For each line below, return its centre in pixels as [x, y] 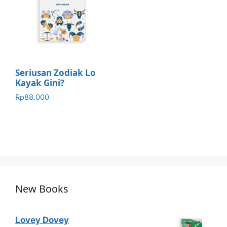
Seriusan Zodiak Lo [55, 72]
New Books [42, 189]
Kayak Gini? [40, 83]
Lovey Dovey [42, 220]
